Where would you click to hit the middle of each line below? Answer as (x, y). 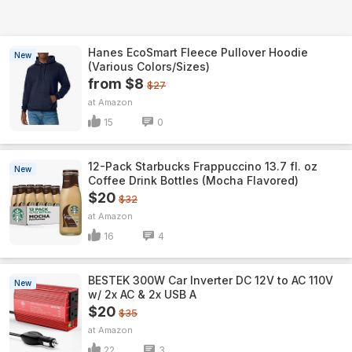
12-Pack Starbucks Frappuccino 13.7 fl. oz (203, 166)
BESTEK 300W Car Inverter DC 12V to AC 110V (211, 280)
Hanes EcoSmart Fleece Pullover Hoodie (198, 52)
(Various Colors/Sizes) (149, 66)
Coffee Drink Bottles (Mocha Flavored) (193, 180)
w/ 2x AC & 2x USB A (142, 294)
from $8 (116, 84)
